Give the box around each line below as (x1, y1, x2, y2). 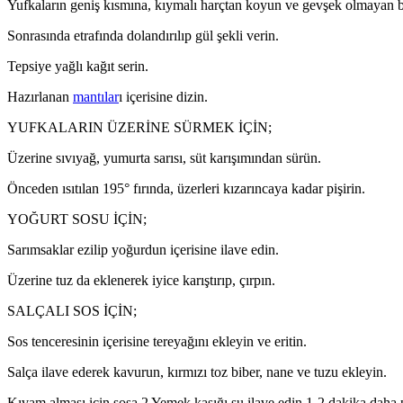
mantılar (73, 88, 119, 104)
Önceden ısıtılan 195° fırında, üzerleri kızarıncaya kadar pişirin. (7, 180, 365, 196)
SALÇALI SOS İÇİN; (7, 302, 137, 318)
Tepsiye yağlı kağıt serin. (7, 58, 148, 74)
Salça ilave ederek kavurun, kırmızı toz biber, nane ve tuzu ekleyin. (7, 363, 387, 380)
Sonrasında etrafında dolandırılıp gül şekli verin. (7, 27, 279, 43)
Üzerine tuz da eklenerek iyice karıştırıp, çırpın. (7, 272, 275, 288)
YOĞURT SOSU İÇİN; (7, 210, 147, 227)
